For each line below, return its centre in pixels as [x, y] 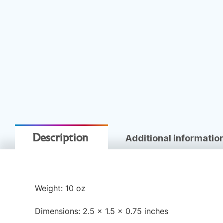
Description [60, 139]
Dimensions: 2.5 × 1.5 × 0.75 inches [102, 211]
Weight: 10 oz [60, 188]
